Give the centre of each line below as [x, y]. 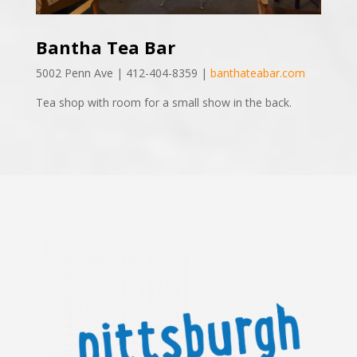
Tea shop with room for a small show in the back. [163, 102]
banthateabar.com [257, 73]
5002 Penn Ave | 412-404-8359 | [123, 73]
